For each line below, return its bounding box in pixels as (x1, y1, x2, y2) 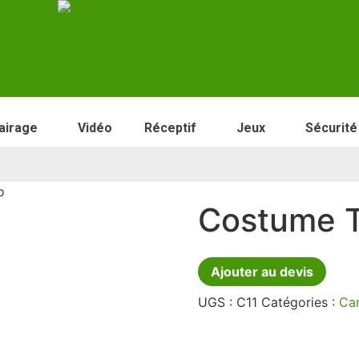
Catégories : (260, 294, 339, 311)
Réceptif (144, 120, 196, 135)
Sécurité (305, 120, 357, 135)
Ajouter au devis (210, 264, 313, 280)
